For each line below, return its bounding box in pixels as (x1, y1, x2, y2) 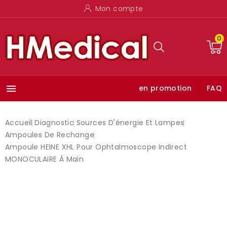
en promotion (138, 83, 192, 93)
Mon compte (95, 4, 143, 14)
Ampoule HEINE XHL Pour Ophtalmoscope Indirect (5, 142, 187, 152)
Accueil (5, 118, 32, 128)
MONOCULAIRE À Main (5, 154, 84, 164)
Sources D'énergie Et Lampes (76, 118, 184, 128)
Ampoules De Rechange (5, 130, 94, 140)
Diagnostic (34, 118, 74, 128)
